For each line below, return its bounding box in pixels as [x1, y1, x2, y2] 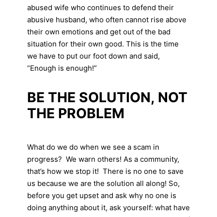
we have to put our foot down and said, [27, 51, 160, 61]
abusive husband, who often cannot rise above [27, 15, 186, 24]
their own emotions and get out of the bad [27, 27, 170, 36]
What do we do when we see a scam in [27, 142, 159, 152]
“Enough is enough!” [27, 63, 97, 73]
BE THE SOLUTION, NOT [27, 89, 187, 106]
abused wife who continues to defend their [27, 2, 174, 12]
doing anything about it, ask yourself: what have [27, 202, 190, 212]
